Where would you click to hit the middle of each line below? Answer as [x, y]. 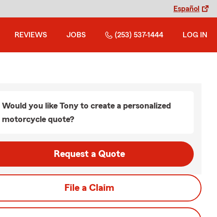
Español [186, 9]
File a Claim [89, 188]
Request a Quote [89, 154]
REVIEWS [31, 35]
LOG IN [195, 35]
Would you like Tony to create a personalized [86, 106]
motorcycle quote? [38, 119]
